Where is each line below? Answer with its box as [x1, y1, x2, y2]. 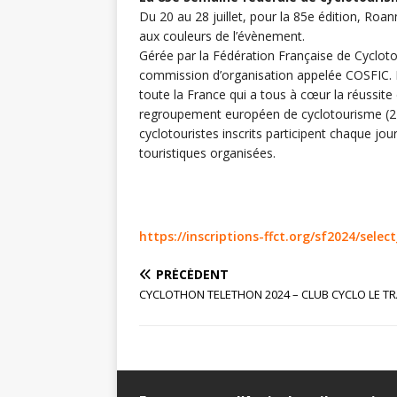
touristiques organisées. [139, 144, 276, 162]
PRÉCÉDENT [156, 266, 229, 284]
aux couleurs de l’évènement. [139, 27, 305, 45]
